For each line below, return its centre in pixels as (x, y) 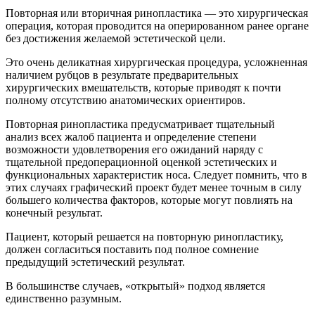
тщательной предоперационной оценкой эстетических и (141, 162)
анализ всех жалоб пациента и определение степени (131, 136)
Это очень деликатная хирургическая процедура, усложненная (156, 62)
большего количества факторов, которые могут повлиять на (149, 200)
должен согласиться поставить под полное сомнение (132, 249)
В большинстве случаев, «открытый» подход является (135, 285)
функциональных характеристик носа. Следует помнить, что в (156, 174)
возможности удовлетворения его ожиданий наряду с (134, 149)
